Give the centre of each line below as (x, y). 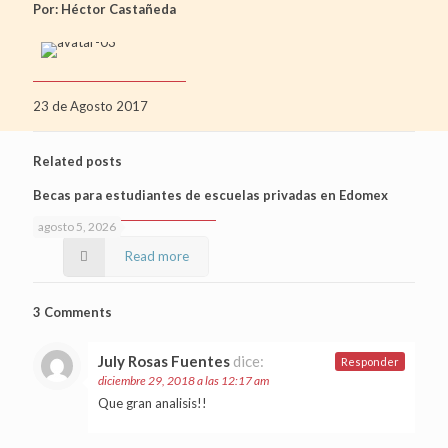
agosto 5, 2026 (77, 226)
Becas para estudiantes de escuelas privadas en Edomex (210, 194)
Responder (370, 361)
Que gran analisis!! (152, 402)
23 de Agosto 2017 (90, 105)
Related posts (77, 160)
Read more (157, 255)
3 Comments (72, 311)
